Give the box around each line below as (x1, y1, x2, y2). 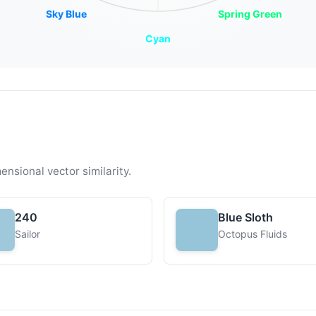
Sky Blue (46, 7, 87, 20)
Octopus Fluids (218, 228, 287, 240)
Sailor (15, 228, 40, 240)
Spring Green (217, 7, 282, 20)
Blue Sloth (218, 210, 273, 224)
